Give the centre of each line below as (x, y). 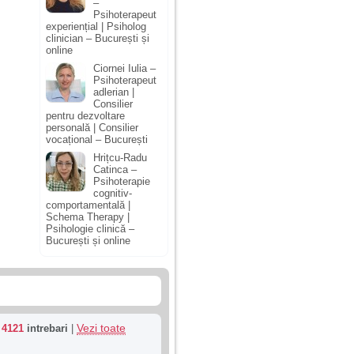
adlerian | (114, 92)
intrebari (46, 329)
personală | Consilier (92, 127)
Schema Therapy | (88, 217)
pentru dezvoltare (85, 115)
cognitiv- (113, 193)
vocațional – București (97, 139)
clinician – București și (98, 39)
